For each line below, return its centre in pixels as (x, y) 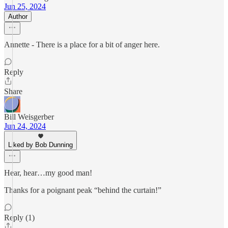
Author (18, 17)
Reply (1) (19, 218)
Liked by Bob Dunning (40, 145)
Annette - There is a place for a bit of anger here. (82, 45)
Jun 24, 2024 (25, 126)
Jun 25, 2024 (25, 6)
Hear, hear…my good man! (48, 173)
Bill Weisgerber (29, 117)
